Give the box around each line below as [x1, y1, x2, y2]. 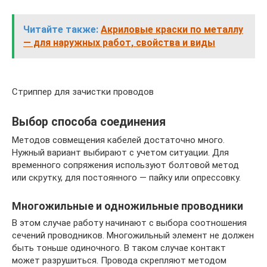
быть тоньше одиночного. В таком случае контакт [12, 243, 226, 253]
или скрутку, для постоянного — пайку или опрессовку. [12, 172, 241, 183]
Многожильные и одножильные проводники [12, 200, 243, 212]
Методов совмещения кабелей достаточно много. [12, 135, 225, 145]
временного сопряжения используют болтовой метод [12, 160, 239, 170]
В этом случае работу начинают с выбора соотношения [12, 218, 247, 228]
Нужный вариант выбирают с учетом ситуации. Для [12, 147, 229, 158]
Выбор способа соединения [12, 115, 166, 129]
